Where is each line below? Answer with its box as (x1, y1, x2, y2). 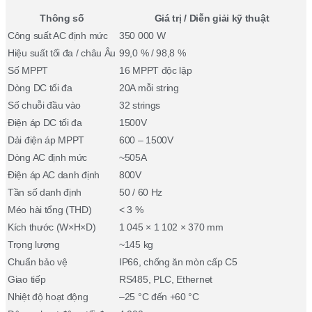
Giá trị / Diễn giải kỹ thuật (154, 12, 270, 24)
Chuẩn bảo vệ (8, 256, 68, 267)
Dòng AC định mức (8, 151, 88, 163)
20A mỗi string (119, 81, 179, 93)
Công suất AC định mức (8, 29, 108, 41)
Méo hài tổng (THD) (8, 203, 92, 215)
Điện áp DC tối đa (8, 116, 82, 128)
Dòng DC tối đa (8, 81, 72, 93)
